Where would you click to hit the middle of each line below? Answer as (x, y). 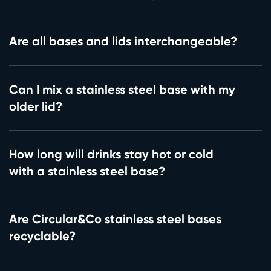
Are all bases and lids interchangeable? (123, 41)
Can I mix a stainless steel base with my (122, 89)
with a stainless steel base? (87, 171)
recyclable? (42, 235)
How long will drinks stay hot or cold (111, 154)
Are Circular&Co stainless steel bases (115, 218)
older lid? (36, 106)
